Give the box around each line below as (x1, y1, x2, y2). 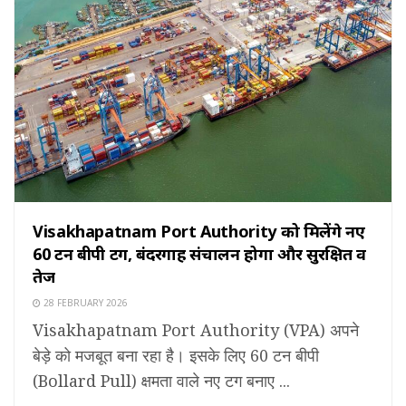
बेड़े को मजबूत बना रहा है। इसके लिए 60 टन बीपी (33, 343, 319, 366)
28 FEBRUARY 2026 (41, 295, 128, 309)
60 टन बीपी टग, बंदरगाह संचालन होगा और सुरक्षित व (33, 242, 367, 265)
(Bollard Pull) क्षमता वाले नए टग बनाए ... (33, 369, 290, 391)
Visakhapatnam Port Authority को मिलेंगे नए (33, 219, 365, 242)
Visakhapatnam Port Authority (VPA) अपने (33, 318, 359, 341)
